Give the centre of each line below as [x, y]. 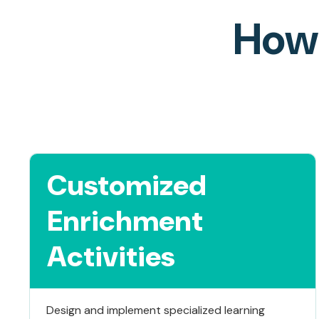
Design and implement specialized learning [155, 310]
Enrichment [125, 220]
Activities [111, 256]
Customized [126, 185]
